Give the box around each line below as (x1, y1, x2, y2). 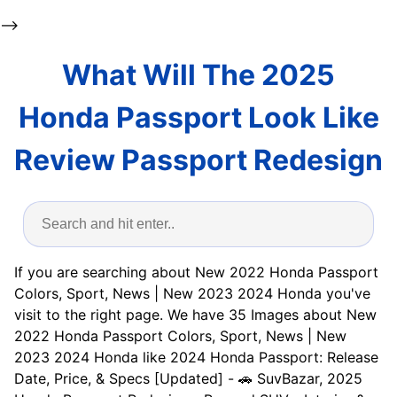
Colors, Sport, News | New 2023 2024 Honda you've (14, 284, 370, 302)
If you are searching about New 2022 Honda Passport (14, 262, 378, 281)
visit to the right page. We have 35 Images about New (14, 305, 377, 323)
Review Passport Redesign (14, 143, 383, 178)
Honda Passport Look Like (18, 100, 379, 136)
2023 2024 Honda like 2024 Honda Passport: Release (14, 347, 378, 366)
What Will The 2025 (62, 58, 335, 93)
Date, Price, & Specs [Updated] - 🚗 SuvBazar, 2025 (14, 369, 362, 387)
